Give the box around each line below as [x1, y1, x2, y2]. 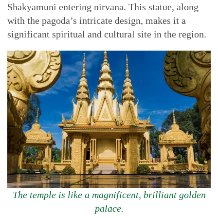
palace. [94, 203, 124, 214]
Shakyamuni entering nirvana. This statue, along [7, 1, 199, 12]
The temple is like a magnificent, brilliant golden [12, 189, 206, 200]
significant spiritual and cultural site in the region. [7, 29, 206, 39]
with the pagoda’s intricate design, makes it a [7, 15, 186, 26]
